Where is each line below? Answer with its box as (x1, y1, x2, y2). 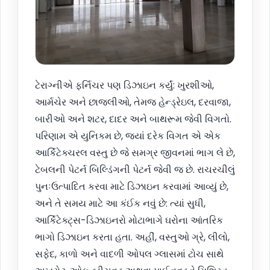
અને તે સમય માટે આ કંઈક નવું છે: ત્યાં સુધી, (35, 196, 206, 211)
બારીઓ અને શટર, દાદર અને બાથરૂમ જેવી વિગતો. (35, 112, 231, 127)
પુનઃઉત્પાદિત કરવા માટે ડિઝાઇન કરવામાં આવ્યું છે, (35, 180, 228, 194)
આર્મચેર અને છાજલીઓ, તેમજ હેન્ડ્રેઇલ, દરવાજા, (35, 95, 231, 110)
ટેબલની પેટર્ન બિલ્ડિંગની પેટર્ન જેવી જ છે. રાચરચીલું (35, 163, 235, 177)
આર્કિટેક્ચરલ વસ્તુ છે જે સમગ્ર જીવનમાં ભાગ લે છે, (35, 146, 235, 160)
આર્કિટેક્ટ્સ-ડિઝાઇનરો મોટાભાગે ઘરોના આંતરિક (35, 213, 223, 228)
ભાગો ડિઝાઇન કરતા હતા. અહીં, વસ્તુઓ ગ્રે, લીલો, (35, 230, 230, 245)
